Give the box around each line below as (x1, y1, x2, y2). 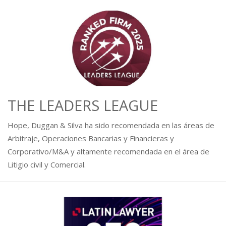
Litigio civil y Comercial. (8, 159, 86, 170)
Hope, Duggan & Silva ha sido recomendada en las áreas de (8, 120, 214, 131)
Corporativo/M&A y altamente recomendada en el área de (8, 146, 209, 157)
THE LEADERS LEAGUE (8, 95, 158, 116)
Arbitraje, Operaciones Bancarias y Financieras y (8, 133, 174, 144)
